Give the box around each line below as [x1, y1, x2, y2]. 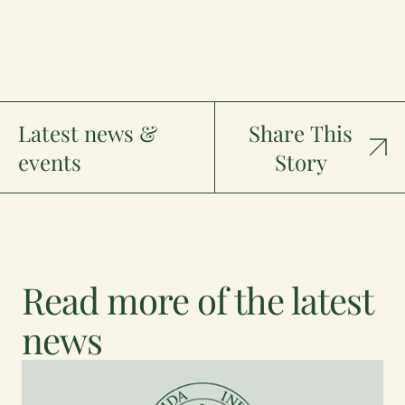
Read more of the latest [22, 276, 372, 324]
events [18, 147, 81, 176]
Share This [249, 118, 353, 147]
